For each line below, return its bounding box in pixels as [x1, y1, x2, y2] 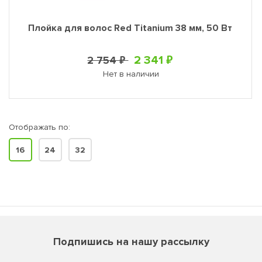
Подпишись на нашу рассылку [53, 235, 209, 248]
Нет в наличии [103, 69, 160, 79]
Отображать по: [8, 122, 70, 132]
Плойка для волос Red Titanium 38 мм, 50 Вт [28, 22, 233, 34]
